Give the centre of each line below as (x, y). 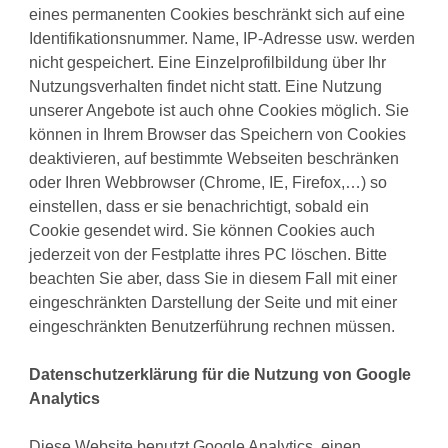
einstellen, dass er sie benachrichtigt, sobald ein (199, 207)
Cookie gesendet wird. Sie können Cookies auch (202, 231)
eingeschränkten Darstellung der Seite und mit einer (213, 303)
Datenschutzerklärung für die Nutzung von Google (220, 375)
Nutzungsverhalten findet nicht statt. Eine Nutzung (206, 87)
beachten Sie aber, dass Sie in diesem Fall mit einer (213, 279)
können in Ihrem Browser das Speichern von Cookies (218, 135)
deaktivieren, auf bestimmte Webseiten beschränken (214, 159)
